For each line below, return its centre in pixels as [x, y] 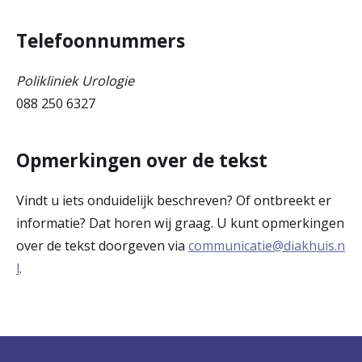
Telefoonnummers [101, 41]
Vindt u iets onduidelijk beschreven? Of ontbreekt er [174, 200]
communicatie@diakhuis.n [267, 246]
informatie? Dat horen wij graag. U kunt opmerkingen [180, 223]
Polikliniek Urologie [77, 81]
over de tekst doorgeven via [102, 246]
